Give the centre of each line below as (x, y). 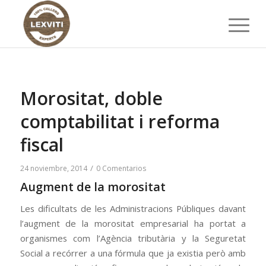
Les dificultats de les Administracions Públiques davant (133, 208)
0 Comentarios (121, 168)
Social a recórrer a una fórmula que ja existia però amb (133, 253)
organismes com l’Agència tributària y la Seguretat (133, 238)
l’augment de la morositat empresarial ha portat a (133, 223)
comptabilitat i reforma (120, 121)
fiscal (42, 145)
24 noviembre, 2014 (53, 168)
